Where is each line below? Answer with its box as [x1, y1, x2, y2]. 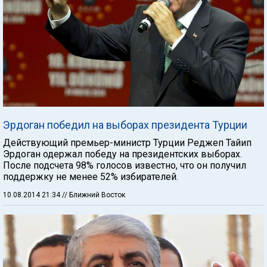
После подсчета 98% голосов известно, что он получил [3, 160, 246, 172]
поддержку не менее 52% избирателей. [3, 171, 178, 183]
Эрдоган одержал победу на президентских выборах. [3, 148, 242, 160]
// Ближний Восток [62, 191, 125, 200]
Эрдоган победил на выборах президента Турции [3, 119, 247, 132]
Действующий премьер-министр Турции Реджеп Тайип [3, 137, 252, 149]
